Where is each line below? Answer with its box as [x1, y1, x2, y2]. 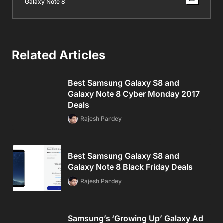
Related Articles [12, 47, 105, 62]
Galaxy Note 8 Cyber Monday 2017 [68, 88, 200, 99]
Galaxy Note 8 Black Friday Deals [68, 161, 193, 172]
